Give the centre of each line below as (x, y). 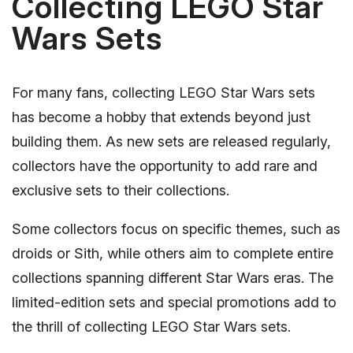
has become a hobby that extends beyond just (161, 117)
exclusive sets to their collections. (121, 191)
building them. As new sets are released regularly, (171, 142)
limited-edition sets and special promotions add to (174, 303)
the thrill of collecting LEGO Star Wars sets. (151, 327)
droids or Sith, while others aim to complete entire (173, 254)
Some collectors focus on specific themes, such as (176, 229)
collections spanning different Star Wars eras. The (173, 278)
